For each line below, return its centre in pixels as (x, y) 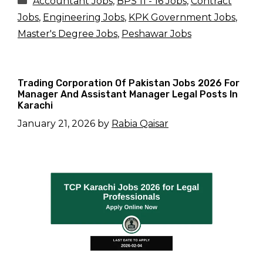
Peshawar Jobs (156, 34)
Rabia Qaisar (140, 124)
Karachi (35, 105)
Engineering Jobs (84, 17)
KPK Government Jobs (182, 17)
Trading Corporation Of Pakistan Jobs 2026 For (129, 83)
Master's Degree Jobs (68, 34)
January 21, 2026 (56, 124)
